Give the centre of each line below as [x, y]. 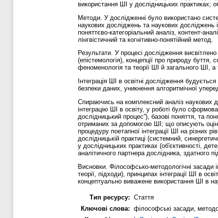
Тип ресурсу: [110, 197]
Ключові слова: [105, 208]
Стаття [144, 197]
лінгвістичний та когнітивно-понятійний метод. [145, 39]
